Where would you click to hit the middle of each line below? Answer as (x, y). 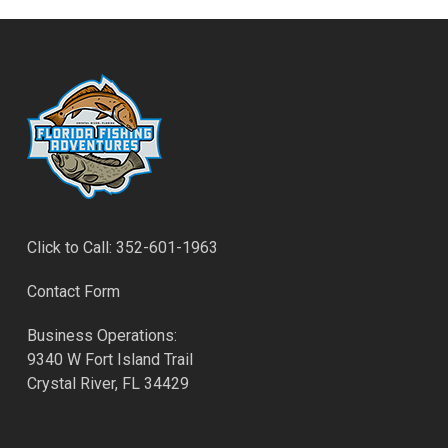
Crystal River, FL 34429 (107, 383)
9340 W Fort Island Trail (109, 359)
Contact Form (73, 291)
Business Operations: (101, 335)
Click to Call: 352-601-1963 (122, 247)
